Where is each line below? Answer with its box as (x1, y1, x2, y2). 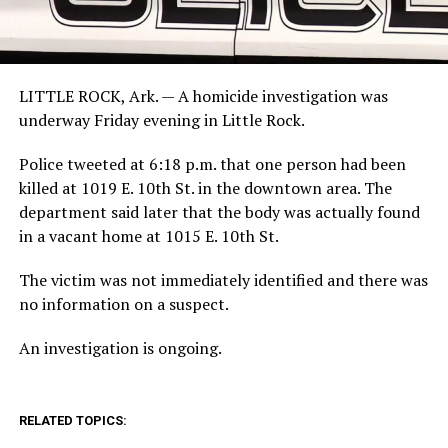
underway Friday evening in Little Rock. (18, 108, 305, 131)
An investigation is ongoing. (18, 336, 222, 359)
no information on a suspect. (18, 292, 229, 315)
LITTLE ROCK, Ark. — (18, 84, 178, 107)
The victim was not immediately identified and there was (18, 268, 428, 291)
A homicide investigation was (177, 84, 388, 107)
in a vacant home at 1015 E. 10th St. (18, 224, 279, 247)
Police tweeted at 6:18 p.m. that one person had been (18, 152, 406, 175)
